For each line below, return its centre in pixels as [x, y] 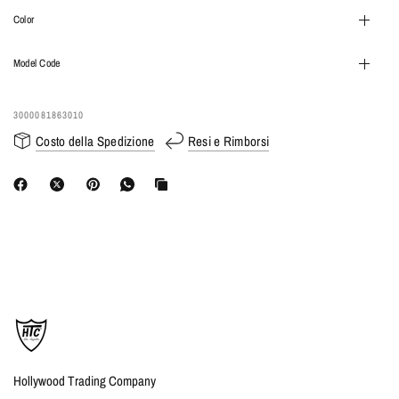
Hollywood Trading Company [85, 381]
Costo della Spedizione [95, 141]
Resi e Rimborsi [228, 141]
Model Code [37, 63]
